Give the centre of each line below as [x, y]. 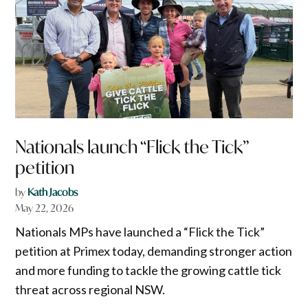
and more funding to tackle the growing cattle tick [148, 271]
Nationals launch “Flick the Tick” [132, 147]
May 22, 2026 [45, 208]
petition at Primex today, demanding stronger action [154, 251]
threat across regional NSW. [90, 290]
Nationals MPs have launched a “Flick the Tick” [140, 232]
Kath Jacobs [53, 192]
